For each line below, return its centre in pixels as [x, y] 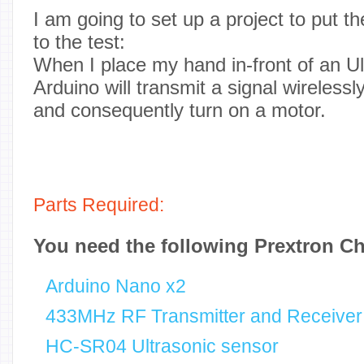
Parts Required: [99, 205]
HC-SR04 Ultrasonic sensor [162, 347]
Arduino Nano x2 [116, 286]
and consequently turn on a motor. [180, 110]
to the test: [79, 42]
